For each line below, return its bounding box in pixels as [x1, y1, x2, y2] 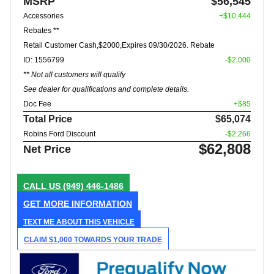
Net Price [23, 143, 71, 155]
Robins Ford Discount [23, 129, 95, 138]
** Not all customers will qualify [23, 70, 125, 79]
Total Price [23, 113, 72, 124]
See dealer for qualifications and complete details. [23, 84, 189, 94]
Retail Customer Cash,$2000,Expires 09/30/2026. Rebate [23, 40, 215, 50]
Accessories [23, 11, 64, 20]
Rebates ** [23, 26, 59, 35]
